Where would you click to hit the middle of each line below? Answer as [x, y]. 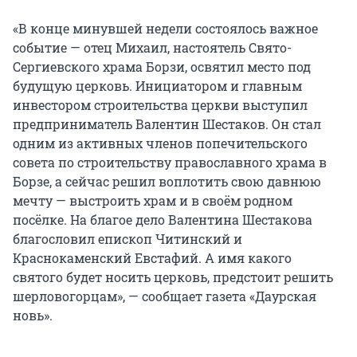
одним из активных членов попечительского [160, 143]
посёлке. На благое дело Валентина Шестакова [163, 220]
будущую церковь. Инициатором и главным [157, 86]
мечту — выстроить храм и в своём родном [153, 201]
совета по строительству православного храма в [170, 163]
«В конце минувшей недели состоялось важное [165, 29]
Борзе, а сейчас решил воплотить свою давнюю [167, 182]
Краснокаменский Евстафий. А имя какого [152, 258]
